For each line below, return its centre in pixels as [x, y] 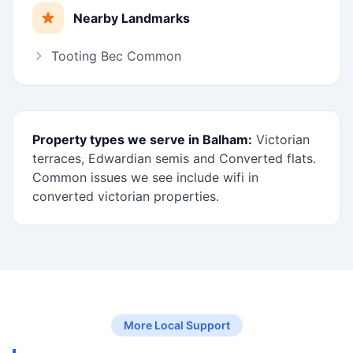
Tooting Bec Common [116, 56]
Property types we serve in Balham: [142, 139]
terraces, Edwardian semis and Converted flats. [174, 158]
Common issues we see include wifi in [145, 177]
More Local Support [176, 325]
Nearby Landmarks [132, 18]
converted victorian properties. [126, 196]
